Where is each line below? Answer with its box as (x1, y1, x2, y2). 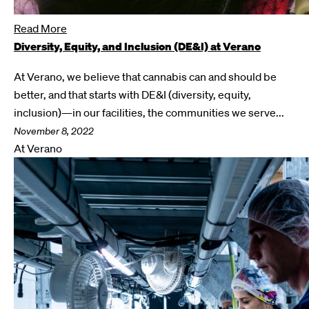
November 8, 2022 (14, 125, 94, 137)
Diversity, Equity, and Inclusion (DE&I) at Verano (14, 39, 261, 54)
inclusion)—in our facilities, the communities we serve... (14, 106, 284, 119)
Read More (14, 21, 67, 35)
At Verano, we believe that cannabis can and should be (14, 70, 277, 83)
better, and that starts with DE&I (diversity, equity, (14, 88, 251, 101)
